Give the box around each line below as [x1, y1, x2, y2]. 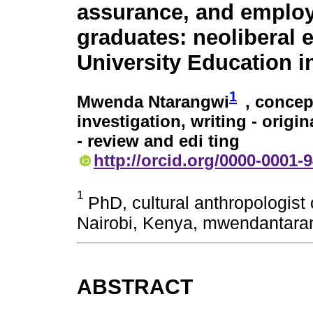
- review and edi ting [77, 131, 240, 150]
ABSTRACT [77, 275, 193, 299]
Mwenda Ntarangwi [77, 92, 229, 111]
